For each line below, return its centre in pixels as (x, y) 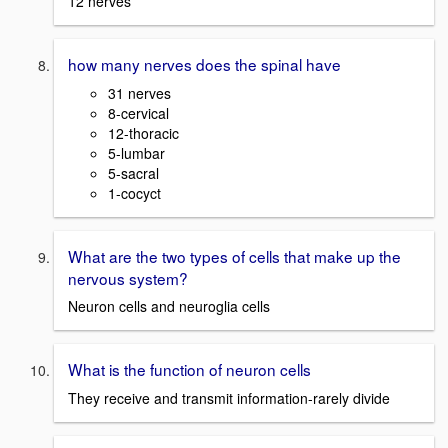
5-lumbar (136, 152)
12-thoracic (143, 132)
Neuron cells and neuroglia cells (169, 306)
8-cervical (138, 112)
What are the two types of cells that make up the (234, 255)
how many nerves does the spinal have (204, 63)
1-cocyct (134, 192)
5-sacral (133, 172)
